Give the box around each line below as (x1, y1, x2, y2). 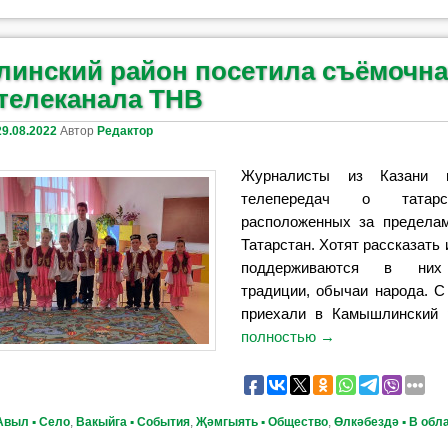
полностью (240, 328, 320, 346)
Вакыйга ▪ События (76, 415, 191, 430)
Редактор (97, 123, 154, 138)
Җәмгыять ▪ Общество (196, 415, 329, 430)
